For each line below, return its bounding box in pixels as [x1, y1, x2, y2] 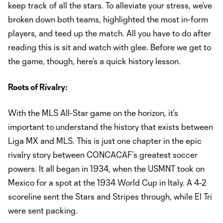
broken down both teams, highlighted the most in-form [8, 14, 208, 24]
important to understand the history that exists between [8, 122, 213, 131]
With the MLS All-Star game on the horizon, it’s [8, 108, 178, 117]
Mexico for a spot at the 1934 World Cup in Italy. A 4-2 [8, 178, 207, 187]
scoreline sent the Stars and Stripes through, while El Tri [8, 192, 212, 201]
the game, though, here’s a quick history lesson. [8, 56, 181, 66]
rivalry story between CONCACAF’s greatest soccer [8, 150, 198, 159]
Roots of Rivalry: [8, 82, 67, 92]
